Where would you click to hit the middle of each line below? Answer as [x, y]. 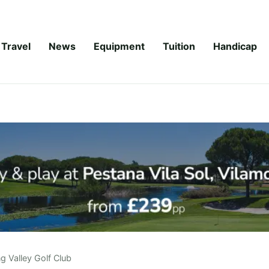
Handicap [235, 46]
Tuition [179, 46]
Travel [16, 46]
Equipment [119, 46]
